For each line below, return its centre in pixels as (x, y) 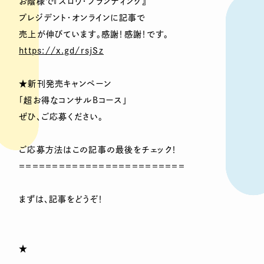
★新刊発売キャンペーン (65, 84)
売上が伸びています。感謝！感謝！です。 (94, 34)
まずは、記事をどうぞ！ (61, 199)
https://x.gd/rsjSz (62, 51)
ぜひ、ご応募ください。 (61, 117)
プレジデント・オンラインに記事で (82, 18)
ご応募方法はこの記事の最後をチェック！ (98, 150)
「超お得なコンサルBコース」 (73, 100)
